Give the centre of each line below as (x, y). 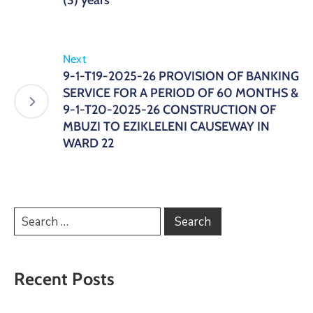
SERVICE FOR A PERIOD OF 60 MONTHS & (181, 93)
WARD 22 (88, 143)
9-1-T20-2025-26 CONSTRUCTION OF (169, 110)
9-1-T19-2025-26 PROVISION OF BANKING (181, 76)
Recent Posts (65, 279)
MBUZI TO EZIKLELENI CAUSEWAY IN (166, 126)
